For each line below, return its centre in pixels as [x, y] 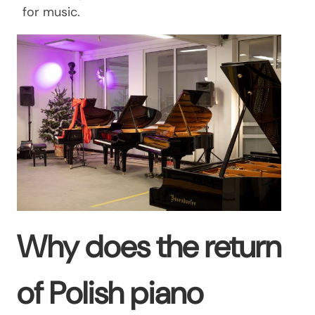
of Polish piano [110, 293]
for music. [51, 12]
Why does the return [149, 246]
